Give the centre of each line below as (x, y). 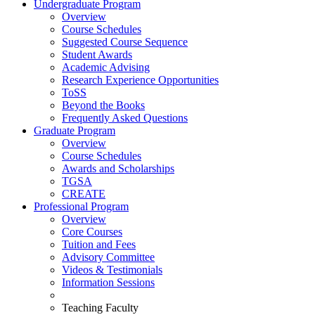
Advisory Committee (108, 257)
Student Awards (97, 54)
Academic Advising (106, 67)
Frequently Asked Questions (125, 118)
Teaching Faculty (100, 308)
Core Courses (92, 232)
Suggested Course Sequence (125, 42)
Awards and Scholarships (118, 168)
